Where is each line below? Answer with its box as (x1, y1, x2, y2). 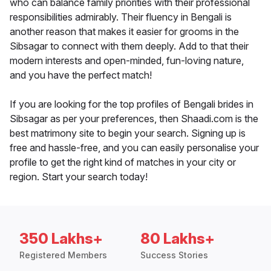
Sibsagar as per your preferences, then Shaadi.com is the (10, 113, 258, 125)
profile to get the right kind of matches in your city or (10, 156, 236, 169)
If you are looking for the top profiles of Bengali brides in (10, 98, 253, 111)
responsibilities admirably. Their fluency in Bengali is (10, 11, 232, 24)
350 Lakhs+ (19, 230, 103, 248)
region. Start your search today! (10, 171, 148, 183)
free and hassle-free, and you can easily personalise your (10, 142, 259, 154)
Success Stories (140, 250, 208, 261)
